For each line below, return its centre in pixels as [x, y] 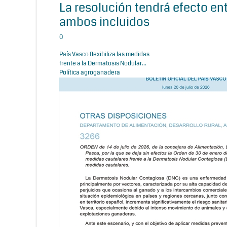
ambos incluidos [104, 22]
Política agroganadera [90, 72]
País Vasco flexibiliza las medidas [104, 54]
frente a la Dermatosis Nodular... [103, 63]
